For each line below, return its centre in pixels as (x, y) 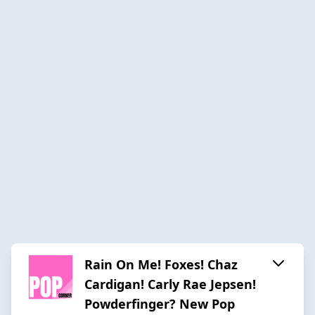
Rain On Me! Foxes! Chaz (161, 264)
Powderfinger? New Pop (160, 303)
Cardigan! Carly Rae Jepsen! (170, 284)
